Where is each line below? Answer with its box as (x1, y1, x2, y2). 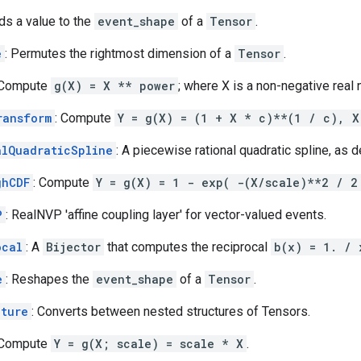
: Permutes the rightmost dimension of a (5, 45, 234, 61)
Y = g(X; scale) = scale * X (54, 335, 243, 351)
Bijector (46, 239, 101, 255)
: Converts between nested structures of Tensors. (31, 303, 310, 319)
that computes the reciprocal (104, 239, 271, 255)
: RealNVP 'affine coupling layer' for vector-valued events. (6, 206, 326, 222)
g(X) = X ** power (54, 77, 175, 93)
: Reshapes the (6, 271, 93, 287)
